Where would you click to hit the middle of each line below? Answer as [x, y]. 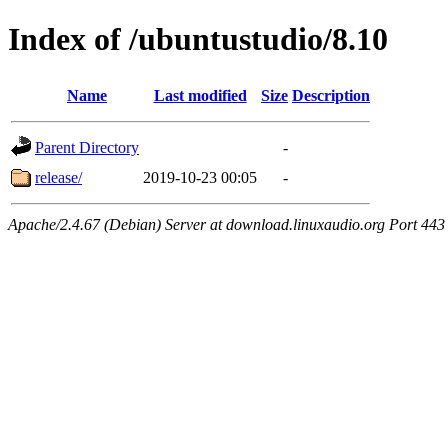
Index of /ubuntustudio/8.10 [198, 39]
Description [331, 95]
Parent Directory [87, 147]
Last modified [200, 95]
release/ [58, 177]
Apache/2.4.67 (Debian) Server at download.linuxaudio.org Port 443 [226, 224]
